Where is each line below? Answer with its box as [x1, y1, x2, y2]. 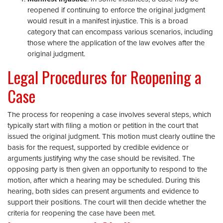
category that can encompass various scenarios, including [27, 28, 213, 36]
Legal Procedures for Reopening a [7, 65, 202, 89]
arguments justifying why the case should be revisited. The [7, 155, 195, 162]
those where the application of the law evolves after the [27, 39, 205, 47]
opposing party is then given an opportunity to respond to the [7, 166, 207, 173]
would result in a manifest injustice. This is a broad [27, 17, 188, 25]
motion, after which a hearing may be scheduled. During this [7, 177, 200, 184]
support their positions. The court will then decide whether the [7, 199, 206, 206]
